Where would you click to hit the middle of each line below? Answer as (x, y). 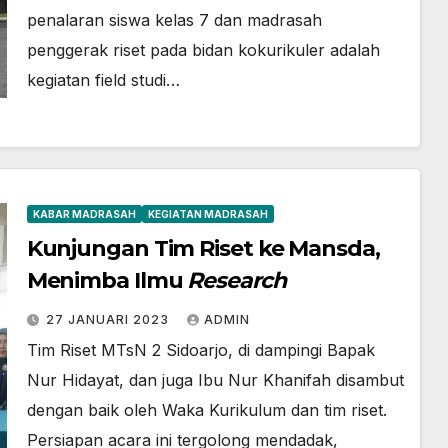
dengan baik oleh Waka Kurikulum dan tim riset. (206, 410)
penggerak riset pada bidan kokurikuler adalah (203, 50)
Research (236, 280)
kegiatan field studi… (103, 80)
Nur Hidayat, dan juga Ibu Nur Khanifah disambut (215, 380)
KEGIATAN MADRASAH (207, 214)
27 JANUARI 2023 (109, 319)
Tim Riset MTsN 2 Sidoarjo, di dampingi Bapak (200, 350)
